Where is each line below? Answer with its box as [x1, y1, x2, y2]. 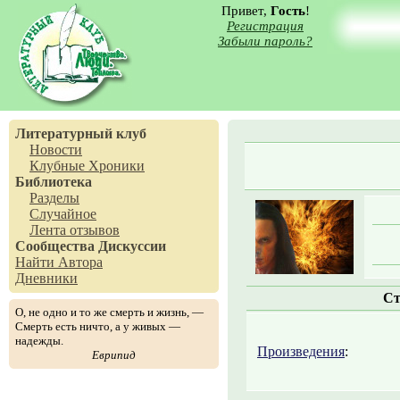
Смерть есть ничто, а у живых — [15, 320, 180, 333]
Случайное [29, 206, 96, 221]
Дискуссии [98, 238, 166, 254]
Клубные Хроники [29, 158, 145, 173]
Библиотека [15, 174, 92, 189]
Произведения [257, 344, 345, 359]
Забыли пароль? [218, 34, 312, 48]
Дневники [15, 271, 78, 286]
